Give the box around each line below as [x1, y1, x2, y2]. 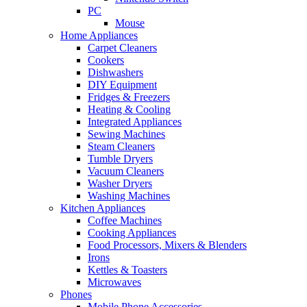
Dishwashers [88, 66, 143, 78]
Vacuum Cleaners [88, 164, 164, 177]
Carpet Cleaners [88, 41, 157, 53]
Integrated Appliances [88, 115, 182, 127]
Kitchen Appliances [60, 201, 145, 214]
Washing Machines [88, 189, 170, 201]
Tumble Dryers [88, 152, 153, 164]
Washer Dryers [88, 177, 152, 189]
